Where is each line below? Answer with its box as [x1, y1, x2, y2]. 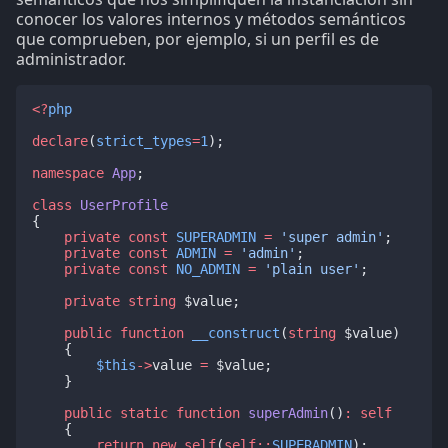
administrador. [16, 47, 126, 70]
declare [32, 132, 88, 149]
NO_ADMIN [176, 260, 240, 277]
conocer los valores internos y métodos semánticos [16, 7, 406, 30]
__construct [192, 324, 280, 341]
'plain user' [264, 260, 360, 277]
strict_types [96, 132, 192, 149]
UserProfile [80, 196, 168, 213]
